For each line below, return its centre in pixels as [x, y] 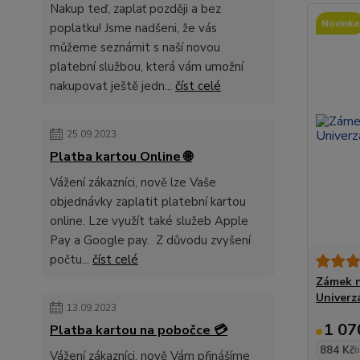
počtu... [71, 260]
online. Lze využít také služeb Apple [149, 221]
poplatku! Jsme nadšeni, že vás [133, 28]
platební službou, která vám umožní [147, 67]
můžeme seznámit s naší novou [135, 47]
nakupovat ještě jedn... [112, 86]
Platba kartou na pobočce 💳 [139, 330]
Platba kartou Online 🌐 [121, 157]
